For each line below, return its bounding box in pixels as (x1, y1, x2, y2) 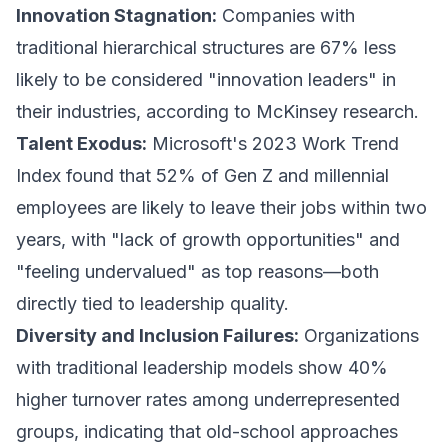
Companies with (217, 5, 355, 26)
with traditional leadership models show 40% (16, 357, 388, 378)
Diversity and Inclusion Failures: (16, 325, 299, 346)
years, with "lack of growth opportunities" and (16, 229, 400, 250)
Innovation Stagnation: (16, 5, 217, 26)
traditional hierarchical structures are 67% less (16, 37, 396, 58)
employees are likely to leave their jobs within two (16, 197, 427, 218)
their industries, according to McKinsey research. (16, 101, 419, 122)
